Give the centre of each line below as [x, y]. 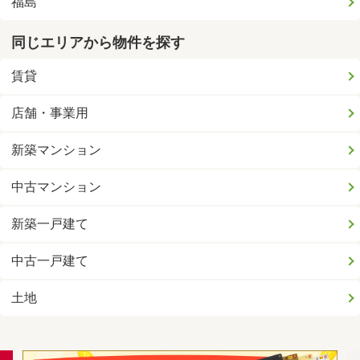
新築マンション [57, 149]
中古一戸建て [50, 260]
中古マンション [57, 186]
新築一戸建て [50, 223]
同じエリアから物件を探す [98, 43]
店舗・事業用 [50, 112]
